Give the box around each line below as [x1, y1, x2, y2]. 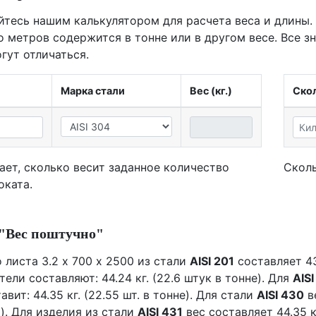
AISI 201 [190, 254, 234, 269]
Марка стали [61, 85, 125, 97]
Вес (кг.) [190, 85, 232, 97]
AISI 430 [257, 288, 304, 303]
